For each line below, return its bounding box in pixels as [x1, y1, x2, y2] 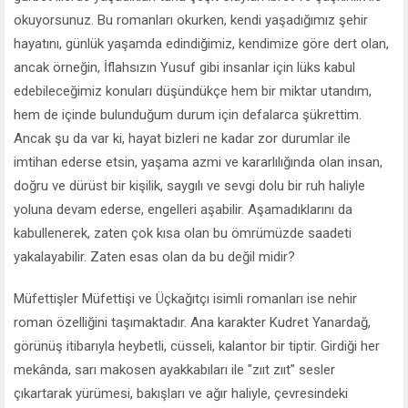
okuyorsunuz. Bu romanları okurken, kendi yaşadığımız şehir [14, 11, 368, 28]
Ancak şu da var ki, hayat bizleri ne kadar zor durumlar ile [14, 129, 351, 147]
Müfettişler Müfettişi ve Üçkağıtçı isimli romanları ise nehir [14, 290, 357, 307]
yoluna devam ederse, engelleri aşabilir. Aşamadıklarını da [14, 200, 352, 218]
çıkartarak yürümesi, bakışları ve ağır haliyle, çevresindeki [14, 384, 348, 402]
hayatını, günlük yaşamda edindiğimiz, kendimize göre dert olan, [14, 35, 389, 52]
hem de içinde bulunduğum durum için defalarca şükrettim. [14, 106, 362, 123]
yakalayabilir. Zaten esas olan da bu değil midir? [14, 248, 295, 265]
